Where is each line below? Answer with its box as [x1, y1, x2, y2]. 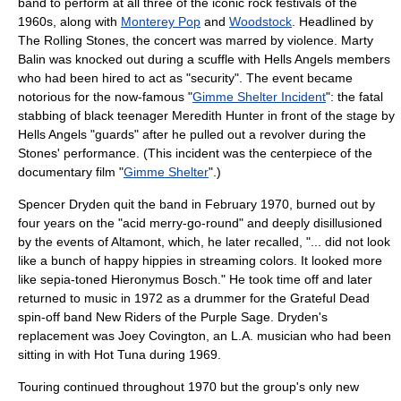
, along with [53, 14, 121, 29]
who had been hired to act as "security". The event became [18, 71, 353, 85]
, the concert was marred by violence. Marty [125, 33, 373, 47]
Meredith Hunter [172, 108, 264, 123]
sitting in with [18, 347, 94, 362]
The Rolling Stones [18, 33, 125, 47]
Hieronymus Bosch [111, 272, 218, 286]
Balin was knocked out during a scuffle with [18, 52, 264, 66]
